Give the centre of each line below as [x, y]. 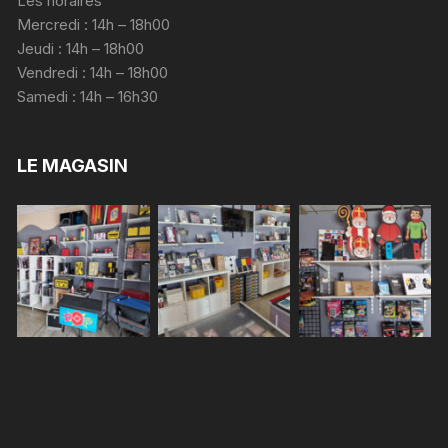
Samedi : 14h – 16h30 [88, 97]
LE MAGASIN [73, 166]
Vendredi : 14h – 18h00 [93, 73]
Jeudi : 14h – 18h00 [81, 49]
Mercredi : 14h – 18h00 [94, 25]
